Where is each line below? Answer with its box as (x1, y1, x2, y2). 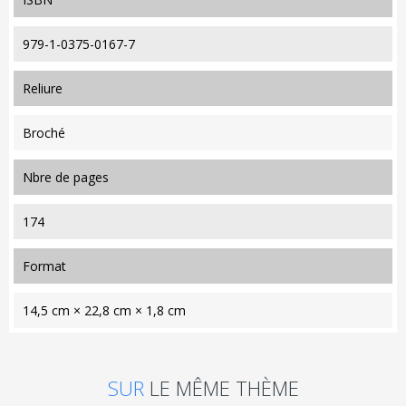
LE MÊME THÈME (149, 374, 299, 402)
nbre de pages (33, 169, 109, 187)
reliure (31, 80, 63, 98)
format (30, 257, 66, 275)
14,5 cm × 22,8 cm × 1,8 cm (23, 302, 186, 320)
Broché (23, 124, 65, 142)
